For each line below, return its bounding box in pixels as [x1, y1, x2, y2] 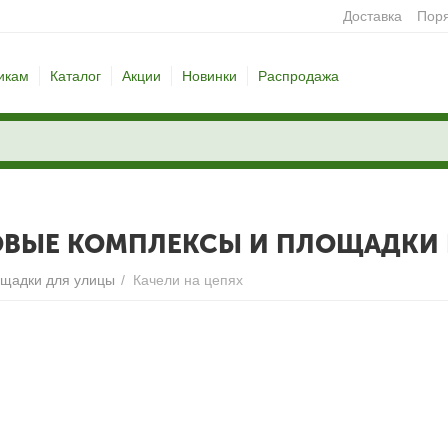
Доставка [342, 8, 402, 24]
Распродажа [257, 68, 339, 84]
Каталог [49, 68, 101, 84]
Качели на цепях [133, 272, 243, 288]
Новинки [181, 68, 237, 84]
